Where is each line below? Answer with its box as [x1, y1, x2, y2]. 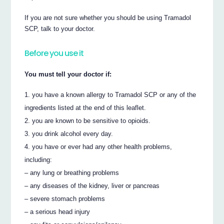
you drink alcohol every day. [32, 129, 113, 137]
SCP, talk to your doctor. [24, 25, 95, 33]
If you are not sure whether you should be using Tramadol [24, 14, 191, 22]
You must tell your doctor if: [24, 70, 112, 78]
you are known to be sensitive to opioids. [32, 116, 151, 124]
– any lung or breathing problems [24, 168, 119, 176]
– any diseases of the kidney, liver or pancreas [24, 181, 160, 189]
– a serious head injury [24, 207, 90, 215]
